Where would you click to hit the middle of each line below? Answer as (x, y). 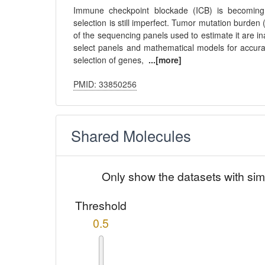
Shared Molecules (131, 135)
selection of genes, (111, 60)
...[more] (165, 60)
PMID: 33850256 (105, 84)
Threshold (101, 205)
